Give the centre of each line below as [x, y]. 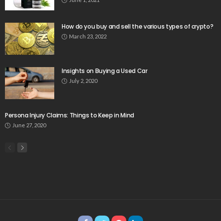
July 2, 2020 [83, 81]
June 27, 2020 [29, 125]
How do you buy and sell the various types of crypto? [138, 27]
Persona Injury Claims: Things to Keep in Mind [70, 115]
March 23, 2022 [88, 37]
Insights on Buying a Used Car [105, 71]
